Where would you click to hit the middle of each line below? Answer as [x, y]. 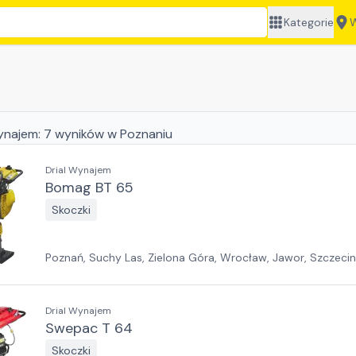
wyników [79, 134]
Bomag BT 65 [89, 188]
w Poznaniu [140, 134]
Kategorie [309, 22]
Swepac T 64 [89, 328]
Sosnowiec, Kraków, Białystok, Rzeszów [147, 273]
